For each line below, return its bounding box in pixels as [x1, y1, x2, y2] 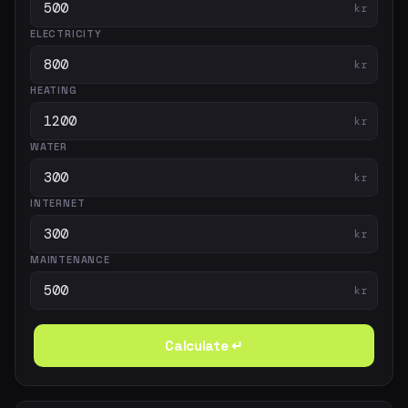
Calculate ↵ [165, 337, 243, 354]
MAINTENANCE [30, 253, 110, 266]
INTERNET [30, 197, 86, 209]
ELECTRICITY [30, 27, 102, 40]
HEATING [30, 84, 77, 97]
